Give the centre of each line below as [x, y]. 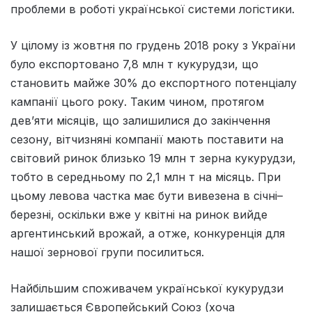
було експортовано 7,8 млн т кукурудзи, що [134, 64]
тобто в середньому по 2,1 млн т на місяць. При [146, 177]
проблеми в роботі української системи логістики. [153, 9]
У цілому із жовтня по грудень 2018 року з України [153, 46]
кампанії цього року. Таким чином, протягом [137, 102]
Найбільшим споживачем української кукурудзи [147, 289]
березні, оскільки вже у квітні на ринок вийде [139, 215]
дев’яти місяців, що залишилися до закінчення [140, 121]
